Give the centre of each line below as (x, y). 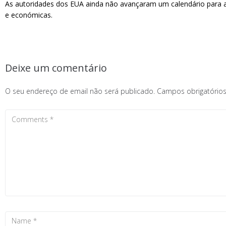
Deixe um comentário (56, 68)
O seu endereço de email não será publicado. (80, 91)
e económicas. (29, 15)
